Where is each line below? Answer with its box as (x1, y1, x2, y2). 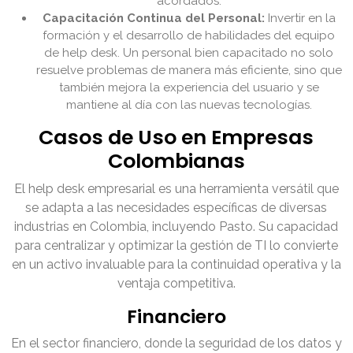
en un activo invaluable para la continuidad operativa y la (12, 257, 341, 273)
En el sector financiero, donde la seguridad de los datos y (11, 336, 342, 351)
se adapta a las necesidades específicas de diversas (25, 200, 328, 216)
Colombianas (108, 147, 245, 176)
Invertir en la (265, 11, 336, 26)
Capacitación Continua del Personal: (43, 11, 265, 26)
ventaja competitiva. (117, 276, 236, 292)
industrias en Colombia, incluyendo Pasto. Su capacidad (14, 219, 339, 235)
